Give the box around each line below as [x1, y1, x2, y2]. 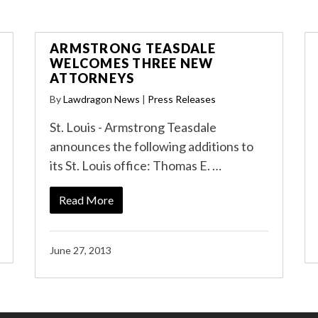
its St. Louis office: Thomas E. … [50, 158, 221, 173]
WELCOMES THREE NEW [50, 55, 214, 71]
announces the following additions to [50, 138, 253, 154]
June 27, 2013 [50, 244, 111, 256]
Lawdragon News [63, 93, 140, 105]
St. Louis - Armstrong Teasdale [50, 119, 216, 135]
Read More [59, 193, 114, 207]
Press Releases [148, 93, 216, 105]
